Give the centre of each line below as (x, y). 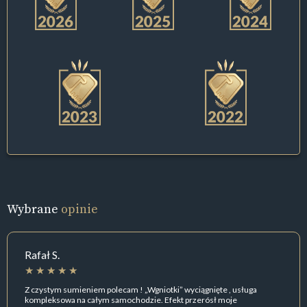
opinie (79, 209)
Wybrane (34, 209)
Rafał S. (42, 255)
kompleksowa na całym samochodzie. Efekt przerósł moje (131, 299)
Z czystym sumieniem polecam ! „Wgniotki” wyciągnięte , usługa (141, 289)
